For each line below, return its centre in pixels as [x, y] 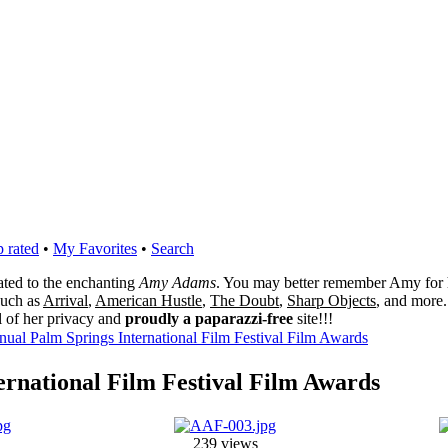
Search [172, 248]
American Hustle [148, 300]
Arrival [65, 300]
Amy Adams [177, 282]
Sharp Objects [331, 300]
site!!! [313, 318]
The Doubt [244, 300]
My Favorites [95, 248]
